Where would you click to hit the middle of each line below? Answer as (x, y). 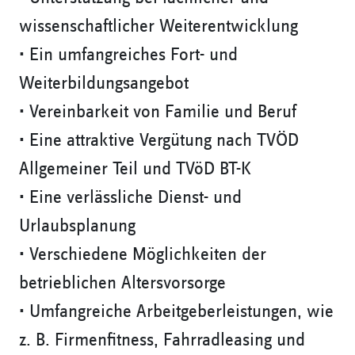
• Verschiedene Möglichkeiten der (143, 255)
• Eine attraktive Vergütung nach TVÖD (159, 141)
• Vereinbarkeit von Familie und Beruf (158, 112)
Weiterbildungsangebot (104, 84)
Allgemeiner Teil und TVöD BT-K (135, 169)
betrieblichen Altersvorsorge (122, 283)
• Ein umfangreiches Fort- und (128, 55)
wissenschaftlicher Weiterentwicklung (158, 27)
